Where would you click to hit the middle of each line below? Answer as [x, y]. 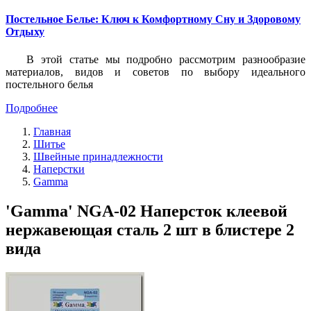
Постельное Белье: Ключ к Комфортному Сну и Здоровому [153, 19]
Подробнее [32, 108]
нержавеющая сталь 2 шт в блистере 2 [150, 229]
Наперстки [59, 169]
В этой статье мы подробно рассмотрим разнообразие [166, 59]
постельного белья [49, 84]
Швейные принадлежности [98, 156]
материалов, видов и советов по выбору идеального [155, 72]
